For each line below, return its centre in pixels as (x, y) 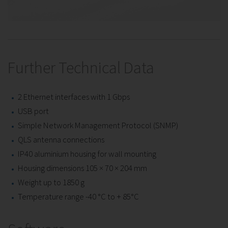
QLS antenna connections (61, 139)
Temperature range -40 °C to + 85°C (78, 196)
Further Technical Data (81, 67)
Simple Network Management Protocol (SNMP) (98, 125)
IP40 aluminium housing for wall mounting (87, 153)
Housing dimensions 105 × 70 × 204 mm (82, 168)
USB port (33, 111)
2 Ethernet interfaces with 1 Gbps (74, 96)
